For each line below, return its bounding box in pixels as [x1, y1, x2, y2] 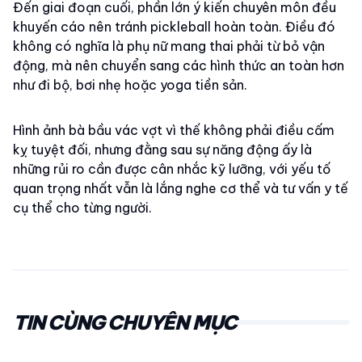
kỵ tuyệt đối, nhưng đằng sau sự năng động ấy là [13, 141, 312, 158]
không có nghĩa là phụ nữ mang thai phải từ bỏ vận [13, 38, 325, 55]
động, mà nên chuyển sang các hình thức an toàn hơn [13, 57, 344, 74]
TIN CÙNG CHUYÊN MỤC [13, 310, 238, 335]
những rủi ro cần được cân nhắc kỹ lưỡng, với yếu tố [13, 161, 330, 178]
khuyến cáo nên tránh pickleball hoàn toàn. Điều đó [13, 19, 335, 36]
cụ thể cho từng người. [13, 200, 152, 217]
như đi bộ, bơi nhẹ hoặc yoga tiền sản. [13, 77, 247, 94]
